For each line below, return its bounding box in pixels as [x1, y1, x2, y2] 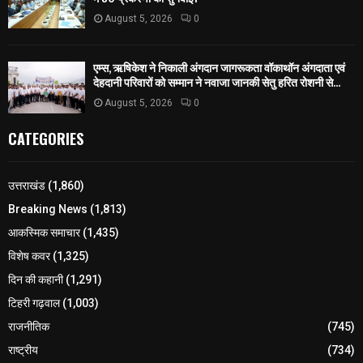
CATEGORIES [8, 127, 83, 149]
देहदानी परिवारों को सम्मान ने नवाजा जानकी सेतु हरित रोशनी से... [93, 74, 340, 93]
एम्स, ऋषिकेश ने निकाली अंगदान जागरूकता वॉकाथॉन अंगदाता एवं [93, 59, 345, 79]
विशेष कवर [8, 249, 50, 263]
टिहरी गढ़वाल [8, 296, 60, 310]
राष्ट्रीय [8, 343, 38, 357]
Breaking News [8, 202, 88, 216]
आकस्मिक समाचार [8, 225, 80, 239]
